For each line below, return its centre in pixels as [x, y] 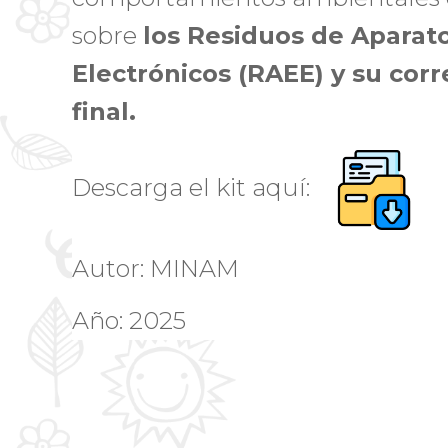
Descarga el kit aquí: [203, 188]
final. [104, 111]
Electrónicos [151, 73]
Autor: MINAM [161, 268]
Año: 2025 [129, 321]
